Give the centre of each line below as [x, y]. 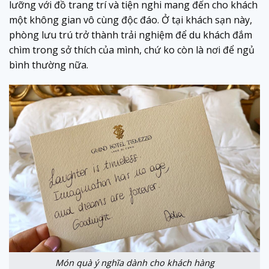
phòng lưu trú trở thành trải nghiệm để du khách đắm [131, 35]
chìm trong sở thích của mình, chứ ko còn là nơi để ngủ [132, 50]
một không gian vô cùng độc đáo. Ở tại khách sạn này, [131, 20]
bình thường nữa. [49, 65]
